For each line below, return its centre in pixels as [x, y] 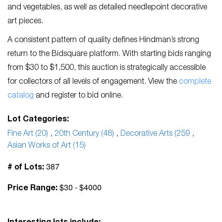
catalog [21, 96]
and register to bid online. [79, 96]
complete [195, 82]
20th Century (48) [84, 134]
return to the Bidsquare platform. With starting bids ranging [109, 55]
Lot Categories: [38, 120]
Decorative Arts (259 [155, 134]
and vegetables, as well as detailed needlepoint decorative [107, 8]
